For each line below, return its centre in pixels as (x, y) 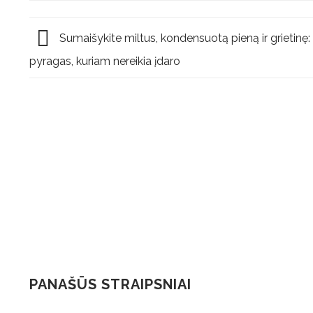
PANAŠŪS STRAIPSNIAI (110, 285)
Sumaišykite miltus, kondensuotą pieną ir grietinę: (183, 38)
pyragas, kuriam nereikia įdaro (105, 61)
